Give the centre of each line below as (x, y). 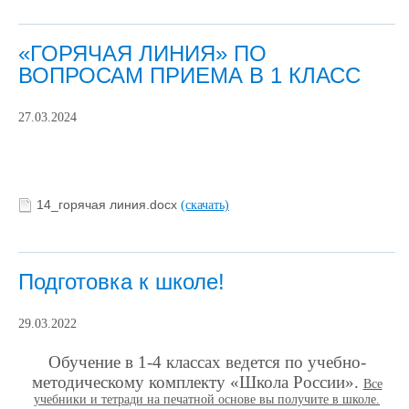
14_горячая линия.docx (109, 205)
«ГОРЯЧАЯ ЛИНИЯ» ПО (142, 54)
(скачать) (205, 204)
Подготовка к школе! (121, 281)
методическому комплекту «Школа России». (197, 382)
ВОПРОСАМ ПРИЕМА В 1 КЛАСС (189, 76)
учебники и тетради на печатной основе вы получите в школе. (207, 399)
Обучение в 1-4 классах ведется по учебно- (207, 362)
